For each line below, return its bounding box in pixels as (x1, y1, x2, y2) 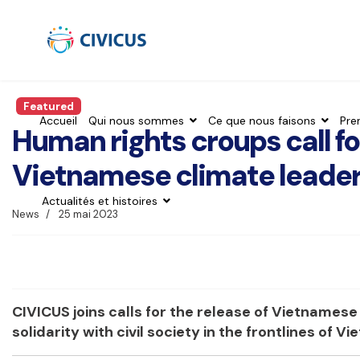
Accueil (39, 113, 77, 128)
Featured (22, 99, 74, 113)
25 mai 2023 (59, 207, 118, 222)
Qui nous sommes (88, 113, 184, 128)
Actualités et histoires (42, 194, 157, 208)
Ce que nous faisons (208, 113, 316, 128)
